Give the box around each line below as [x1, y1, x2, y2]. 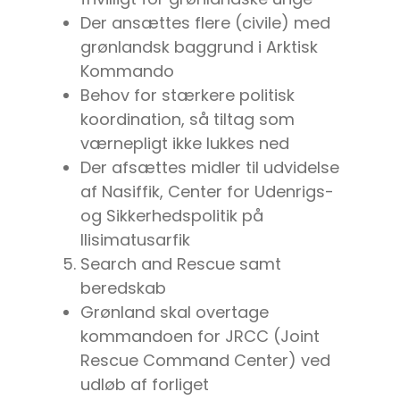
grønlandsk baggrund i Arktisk [80, 36, 318, 59]
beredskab [80, 277, 166, 300]
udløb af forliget [80, 373, 209, 396]
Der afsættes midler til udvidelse [80, 156, 339, 179]
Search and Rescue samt [80, 253, 281, 276]
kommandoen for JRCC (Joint [80, 325, 320, 348]
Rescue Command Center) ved [80, 349, 330, 372]
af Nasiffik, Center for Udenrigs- [80, 180, 334, 204]
